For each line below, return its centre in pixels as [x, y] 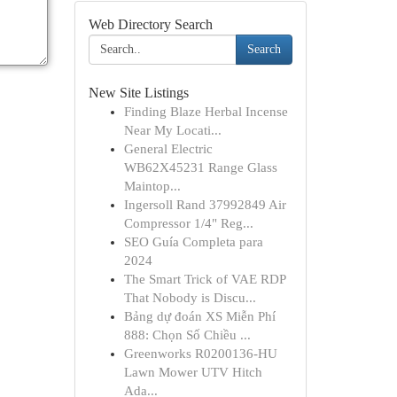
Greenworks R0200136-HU [200, 354]
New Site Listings [138, 93]
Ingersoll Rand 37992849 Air [205, 205]
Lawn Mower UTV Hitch [193, 372]
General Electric [168, 149]
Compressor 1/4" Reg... [188, 223]
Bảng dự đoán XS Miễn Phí [199, 316]
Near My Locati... [172, 130]
